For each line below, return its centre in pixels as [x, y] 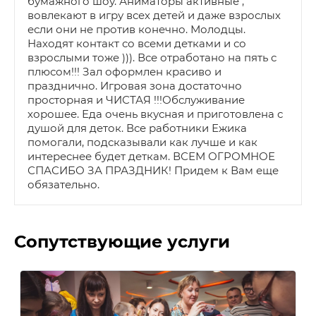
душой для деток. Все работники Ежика [137, 128]
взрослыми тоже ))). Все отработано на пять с [152, 57]
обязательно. [63, 184]
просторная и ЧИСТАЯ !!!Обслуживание [136, 99]
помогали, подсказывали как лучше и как [142, 142]
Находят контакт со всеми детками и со [137, 43]
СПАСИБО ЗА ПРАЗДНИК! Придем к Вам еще [153, 170]
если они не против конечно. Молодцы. [136, 29]
